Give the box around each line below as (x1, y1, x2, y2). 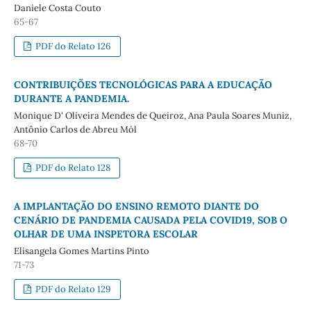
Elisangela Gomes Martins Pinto (13, 244, 149, 257)
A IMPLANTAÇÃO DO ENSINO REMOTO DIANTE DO (13, 199, 259, 212)
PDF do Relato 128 (33, 161, 111, 174)
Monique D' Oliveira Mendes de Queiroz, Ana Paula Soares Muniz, (13, 109, 292, 121)
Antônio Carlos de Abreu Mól (13, 123, 137, 135)
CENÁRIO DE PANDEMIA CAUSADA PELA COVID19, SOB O (13, 213, 287, 226)
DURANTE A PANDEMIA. (13, 92, 129, 105)
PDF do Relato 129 (33, 283, 112, 295)
